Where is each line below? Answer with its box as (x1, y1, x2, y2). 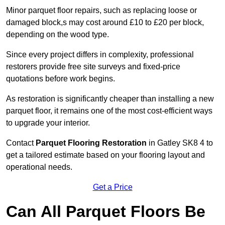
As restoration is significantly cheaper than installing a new (6, 94, 214, 103)
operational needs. (6, 163, 72, 172)
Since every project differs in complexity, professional (6, 50, 194, 59)
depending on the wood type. (6, 30, 109, 39)
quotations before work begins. (6, 74, 115, 83)
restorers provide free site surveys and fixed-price (6, 62, 180, 71)
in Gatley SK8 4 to (147, 139, 213, 148)
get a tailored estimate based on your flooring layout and (6, 151, 205, 160)
